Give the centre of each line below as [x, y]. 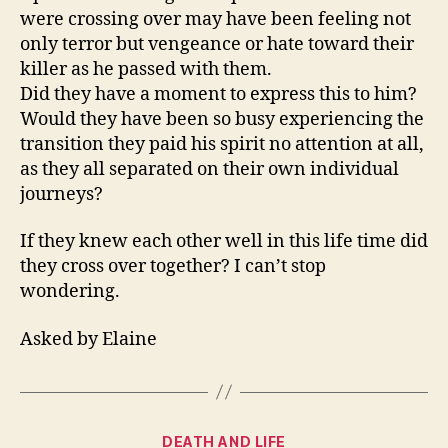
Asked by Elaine [88, 339]
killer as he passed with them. [146, 69]
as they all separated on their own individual [209, 169]
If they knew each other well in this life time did [224, 242]
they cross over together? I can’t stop [173, 267]
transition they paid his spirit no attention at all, [222, 144]
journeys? [61, 194]
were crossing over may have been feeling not [215, 19]
